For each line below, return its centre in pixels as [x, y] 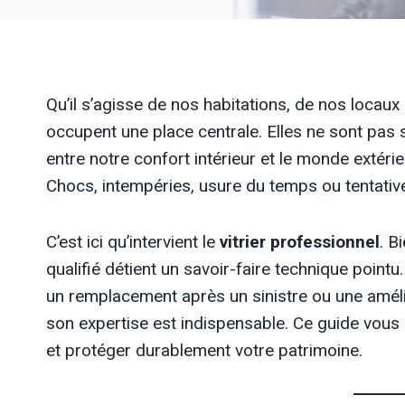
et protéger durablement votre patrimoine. [204, 350]
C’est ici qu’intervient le [133, 242]
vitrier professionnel [300, 242]
